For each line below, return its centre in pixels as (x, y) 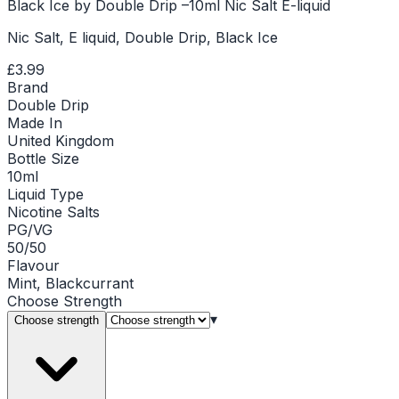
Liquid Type (45, 194)
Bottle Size (43, 158)
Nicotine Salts (53, 212)
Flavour (33, 265)
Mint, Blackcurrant (70, 283)
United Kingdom (61, 140)
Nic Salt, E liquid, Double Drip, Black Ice (142, 37)
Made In (35, 122)
